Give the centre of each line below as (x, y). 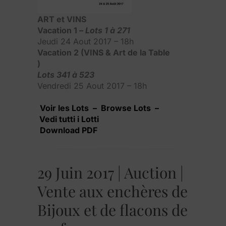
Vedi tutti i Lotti (68, 119)
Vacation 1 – (61, 30)
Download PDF (69, 130)
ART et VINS (62, 19)
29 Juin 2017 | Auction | (110, 172)
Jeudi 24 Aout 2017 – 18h (86, 41)
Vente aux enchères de (112, 191)
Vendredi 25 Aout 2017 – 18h (92, 86)
